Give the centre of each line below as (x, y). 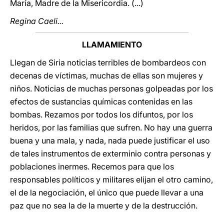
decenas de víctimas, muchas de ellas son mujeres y (106, 75)
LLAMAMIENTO (112, 44)
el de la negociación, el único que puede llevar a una (107, 192)
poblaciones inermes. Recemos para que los (92, 166)
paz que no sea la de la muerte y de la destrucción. (104, 205)
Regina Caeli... (37, 21)
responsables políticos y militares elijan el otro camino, (111, 179)
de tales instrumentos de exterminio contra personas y (110, 153)
